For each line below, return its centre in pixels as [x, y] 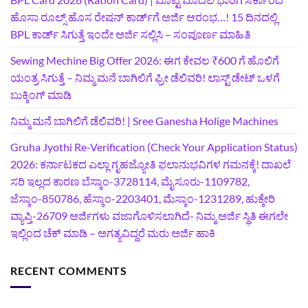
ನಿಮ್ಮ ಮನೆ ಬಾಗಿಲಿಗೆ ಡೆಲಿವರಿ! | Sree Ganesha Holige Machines [144, 120]
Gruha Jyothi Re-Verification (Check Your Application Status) [154, 146]
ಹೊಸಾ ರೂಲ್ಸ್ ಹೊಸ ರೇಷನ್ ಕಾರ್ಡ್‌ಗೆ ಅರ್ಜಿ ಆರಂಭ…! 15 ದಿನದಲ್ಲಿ [144, 16]
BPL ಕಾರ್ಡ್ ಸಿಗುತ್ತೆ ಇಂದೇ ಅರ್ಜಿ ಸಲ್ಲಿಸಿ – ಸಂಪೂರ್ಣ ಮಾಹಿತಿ [131, 34]
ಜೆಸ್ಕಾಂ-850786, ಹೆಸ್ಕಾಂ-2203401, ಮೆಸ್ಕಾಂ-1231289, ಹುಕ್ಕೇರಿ [143, 198]
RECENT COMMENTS [69, 270]
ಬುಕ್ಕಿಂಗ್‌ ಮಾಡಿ [41, 94]
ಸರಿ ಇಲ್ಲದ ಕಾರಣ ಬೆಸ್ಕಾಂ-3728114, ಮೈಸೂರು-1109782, [130, 181]
